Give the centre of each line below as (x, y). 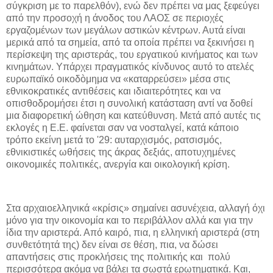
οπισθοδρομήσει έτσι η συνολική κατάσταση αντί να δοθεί (129, 104)
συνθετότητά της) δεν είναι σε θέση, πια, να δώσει (112, 244)
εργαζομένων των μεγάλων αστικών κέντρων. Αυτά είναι (126, 30)
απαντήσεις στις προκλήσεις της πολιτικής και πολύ (118, 257)
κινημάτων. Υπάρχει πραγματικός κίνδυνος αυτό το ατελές (130, 67)
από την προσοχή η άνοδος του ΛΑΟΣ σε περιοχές (115, 18)
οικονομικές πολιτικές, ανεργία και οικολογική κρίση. (118, 165)
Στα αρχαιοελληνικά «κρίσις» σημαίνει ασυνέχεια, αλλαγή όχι (136, 208)
